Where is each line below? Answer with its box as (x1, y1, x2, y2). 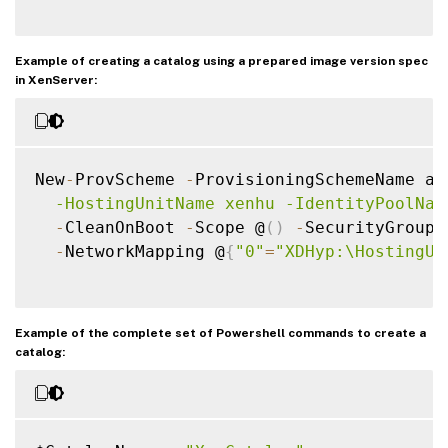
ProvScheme (75, 169, 185, 189)
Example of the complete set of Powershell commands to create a (15, 325, 426, 340)
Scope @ (195, 217, 265, 237)
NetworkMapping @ (65, 241, 225, 261)
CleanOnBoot (65, 217, 185, 237)
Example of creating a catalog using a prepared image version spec (15, 53, 428, 68)
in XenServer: (15, 72, 97, 87)
